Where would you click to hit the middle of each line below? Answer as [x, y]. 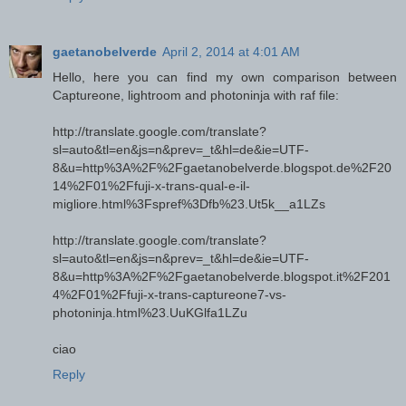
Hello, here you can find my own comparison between [225, 77]
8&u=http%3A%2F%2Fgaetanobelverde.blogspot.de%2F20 [222, 168]
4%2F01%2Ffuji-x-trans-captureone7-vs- [169, 295]
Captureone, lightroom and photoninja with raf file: [196, 96]
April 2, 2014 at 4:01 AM [231, 52]
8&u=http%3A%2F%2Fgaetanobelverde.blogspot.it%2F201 [222, 277]
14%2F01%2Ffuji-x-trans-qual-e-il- [151, 186]
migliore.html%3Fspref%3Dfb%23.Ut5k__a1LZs [189, 204]
